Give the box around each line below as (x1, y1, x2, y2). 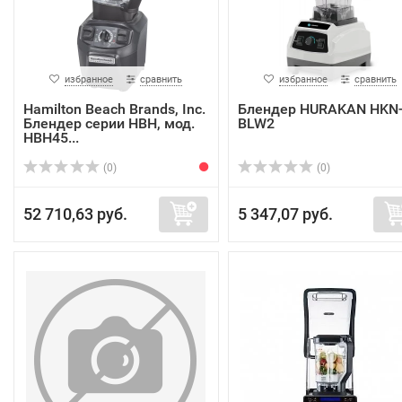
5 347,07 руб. (237, 205, 333, 223)
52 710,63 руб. (23, 205, 127, 223)
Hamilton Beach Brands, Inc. (23, 100, 205, 118)
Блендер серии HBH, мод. (23, 115, 195, 132)
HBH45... (23, 129, 79, 146)
